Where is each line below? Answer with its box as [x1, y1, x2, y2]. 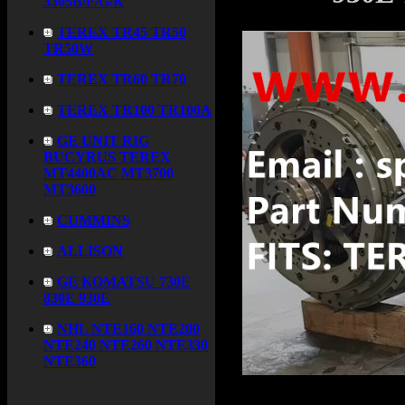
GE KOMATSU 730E [57, 274, 191, 289]
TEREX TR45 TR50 [57, 24, 186, 40]
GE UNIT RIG [57, 133, 149, 148]
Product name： [242, 377, 335, 392]
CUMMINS [57, 212, 130, 228]
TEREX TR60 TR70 [57, 71, 186, 87]
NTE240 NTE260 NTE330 [43, 337, 208, 353]
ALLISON [57, 243, 123, 259]
